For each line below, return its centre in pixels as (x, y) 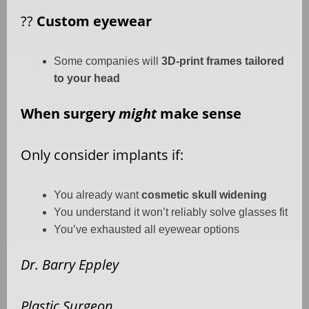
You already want (98, 195)
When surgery (70, 113)
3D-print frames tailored (223, 61)
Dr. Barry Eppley (70, 264)
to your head (87, 78)
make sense (199, 113)
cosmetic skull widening (204, 195)
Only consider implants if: (102, 154)
